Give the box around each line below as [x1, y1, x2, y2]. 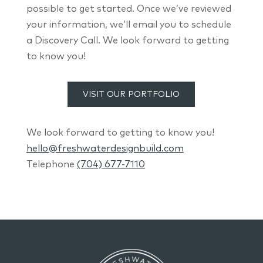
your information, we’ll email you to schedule [26, 18, 231, 30]
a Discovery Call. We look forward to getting [26, 34, 229, 46]
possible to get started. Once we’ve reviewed [26, 2, 231, 14]
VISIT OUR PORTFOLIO [83, 89, 180, 99]
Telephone [26, 158, 77, 170]
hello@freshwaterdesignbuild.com [26, 142, 184, 154]
